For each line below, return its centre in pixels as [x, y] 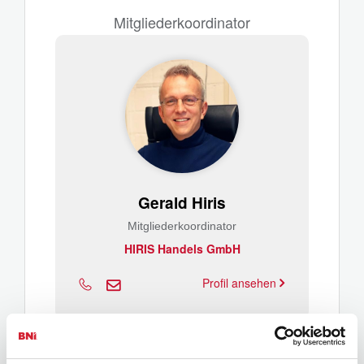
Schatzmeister [182, 348]
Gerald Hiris [182, 203]
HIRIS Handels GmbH [182, 249]
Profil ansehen [241, 282]
